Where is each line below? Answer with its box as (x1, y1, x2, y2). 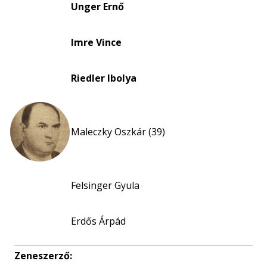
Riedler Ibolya (71, 72, 136, 85)
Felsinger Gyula (71, 179, 139, 192)
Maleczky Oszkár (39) (71, 125, 165, 138)
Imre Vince (71, 36, 122, 49)
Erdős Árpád (71, 215, 126, 228)
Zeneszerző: (14, 249, 72, 262)
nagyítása (149, 9, 193, 23)
